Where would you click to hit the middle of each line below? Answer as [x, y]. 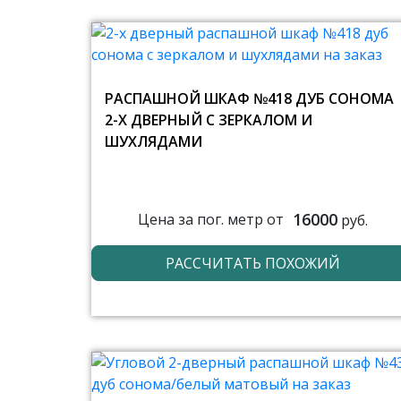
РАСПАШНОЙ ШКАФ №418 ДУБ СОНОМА [249, 98]
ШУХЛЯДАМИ [154, 141]
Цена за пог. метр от [210, 220]
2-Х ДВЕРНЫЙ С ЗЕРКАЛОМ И [209, 119]
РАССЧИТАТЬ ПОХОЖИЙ [252, 263]
